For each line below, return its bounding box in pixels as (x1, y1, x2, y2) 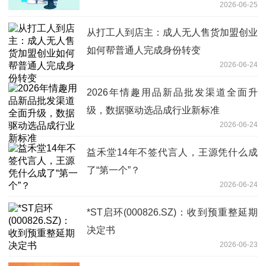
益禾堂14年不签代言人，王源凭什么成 (87, 147, 258, 158)
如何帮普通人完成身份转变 (87, 45, 201, 56)
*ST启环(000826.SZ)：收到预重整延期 (87, 207, 258, 218)
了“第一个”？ (87, 165, 140, 176)
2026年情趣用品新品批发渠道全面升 (87, 87, 258, 98)
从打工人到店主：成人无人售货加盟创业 (87, 27, 258, 38)
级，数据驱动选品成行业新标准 (87, 105, 220, 116)
